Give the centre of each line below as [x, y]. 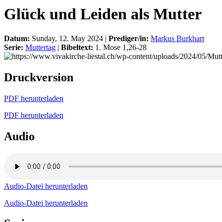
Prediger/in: [130, 38]
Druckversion [39, 77]
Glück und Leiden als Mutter [103, 14]
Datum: [18, 38]
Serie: [15, 47]
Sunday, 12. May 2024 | [70, 38]
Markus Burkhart [177, 38]
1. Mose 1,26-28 [121, 47]
